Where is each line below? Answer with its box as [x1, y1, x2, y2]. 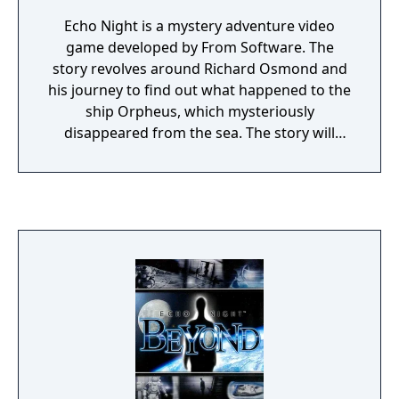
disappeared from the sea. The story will [64, 123, 335, 142]
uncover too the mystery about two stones [55, 144, 344, 164]
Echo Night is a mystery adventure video [64, 16, 335, 36]
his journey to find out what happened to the [48, 80, 351, 100]
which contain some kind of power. [82, 166, 317, 185]
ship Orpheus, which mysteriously [85, 102, 314, 121]
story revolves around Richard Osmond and [52, 59, 347, 78]
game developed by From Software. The [65, 37, 334, 57]
